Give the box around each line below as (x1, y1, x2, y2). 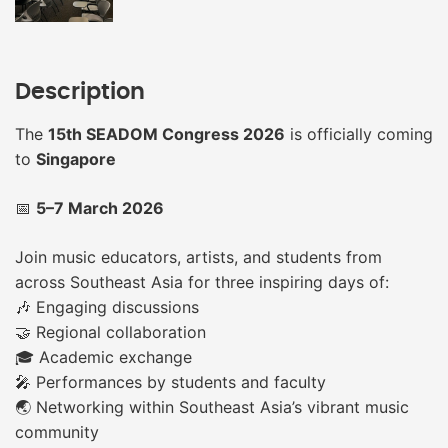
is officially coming (285, 123, 433, 144)
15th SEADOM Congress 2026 (48, 123, 285, 144)
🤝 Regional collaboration (15, 321, 206, 342)
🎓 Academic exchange (15, 346, 192, 367)
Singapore (36, 148, 116, 169)
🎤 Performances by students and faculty (15, 371, 326, 392)
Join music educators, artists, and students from (15, 246, 382, 267)
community (15, 421, 99, 442)
